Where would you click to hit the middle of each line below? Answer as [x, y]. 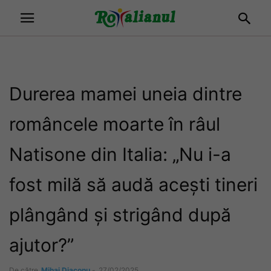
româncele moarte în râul [115, 124]
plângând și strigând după [120, 215]
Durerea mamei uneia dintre [126, 94]
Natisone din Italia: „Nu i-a [120, 154]
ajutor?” [41, 245]
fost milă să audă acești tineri [133, 184]
